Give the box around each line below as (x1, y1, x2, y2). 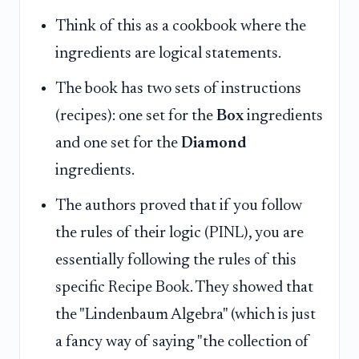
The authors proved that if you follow (55, 198, 302, 215)
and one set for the (55, 135, 181, 152)
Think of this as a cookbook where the (55, 18, 306, 34)
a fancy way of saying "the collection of (55, 334, 309, 351)
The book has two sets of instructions (55, 81, 301, 98)
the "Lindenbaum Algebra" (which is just (55, 307, 316, 324)
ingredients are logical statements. (55, 45, 281, 62)
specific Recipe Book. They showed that (55, 280, 313, 296)
